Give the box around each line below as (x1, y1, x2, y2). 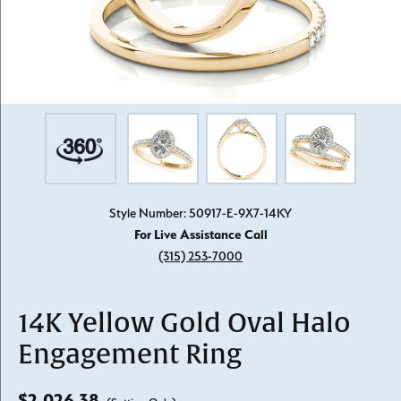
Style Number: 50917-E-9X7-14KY (109, 205, 292, 220)
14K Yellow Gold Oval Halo (18, 307, 351, 340)
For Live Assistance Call (133, 226, 268, 243)
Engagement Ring (18, 338, 242, 371)
